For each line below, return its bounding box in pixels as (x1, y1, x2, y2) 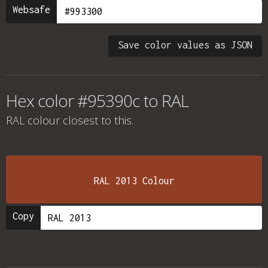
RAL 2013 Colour (93, 175, 175, 186)
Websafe (13, 4, 50, 15)
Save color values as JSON (118, 39, 252, 50)
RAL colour (6, 113, 60, 127)
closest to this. (60, 113, 133, 127)
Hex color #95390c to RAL (6, 89, 188, 112)
